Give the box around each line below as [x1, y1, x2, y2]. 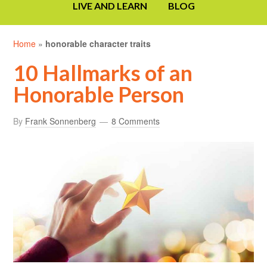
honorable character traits [45, 38, 151, 50]
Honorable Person [13, 81, 185, 108]
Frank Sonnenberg [25, 115, 97, 128]
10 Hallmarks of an [13, 60, 193, 86]
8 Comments [111, 115, 160, 128]
